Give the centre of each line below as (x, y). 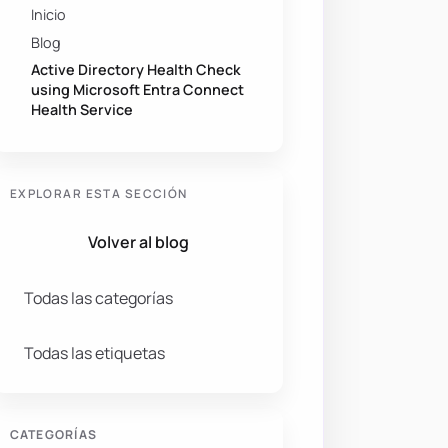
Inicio (49, 15)
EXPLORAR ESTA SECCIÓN (98, 193)
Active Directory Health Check (136, 69)
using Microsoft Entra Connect (138, 89)
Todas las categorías (99, 297)
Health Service (82, 109)
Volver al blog (138, 241)
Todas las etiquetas (95, 353)
